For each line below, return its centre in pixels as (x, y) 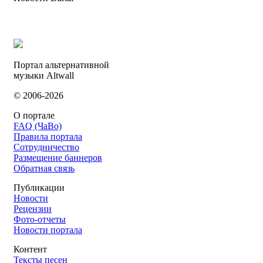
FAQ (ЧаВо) (38, 126)
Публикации (39, 187)
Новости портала (48, 230)
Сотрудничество (46, 147)
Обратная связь (44, 168)
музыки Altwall (44, 75)
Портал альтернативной (61, 65)
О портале (34, 115)
